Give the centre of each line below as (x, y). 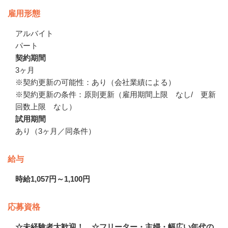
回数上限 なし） (46, 106)
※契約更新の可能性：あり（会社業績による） (95, 82)
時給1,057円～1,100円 (53, 179)
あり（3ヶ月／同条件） (55, 131)
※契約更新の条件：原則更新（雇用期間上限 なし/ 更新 (116, 94)
